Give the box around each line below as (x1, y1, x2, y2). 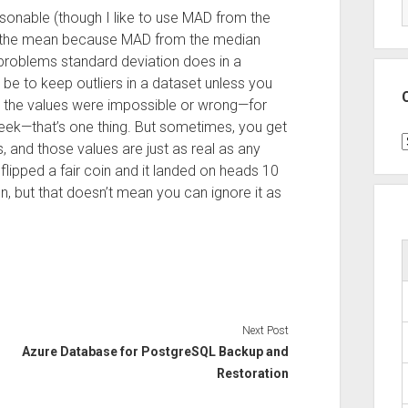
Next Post (242, 323, 290, 337)
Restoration (217, 365, 290, 381)
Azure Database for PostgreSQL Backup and (22, 343, 290, 359)
